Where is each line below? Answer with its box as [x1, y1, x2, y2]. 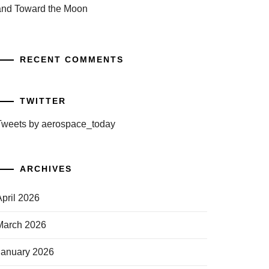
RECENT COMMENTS [19, 55, 124, 64]
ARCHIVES [19, 164, 72, 174]
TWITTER [19, 96, 66, 106]
